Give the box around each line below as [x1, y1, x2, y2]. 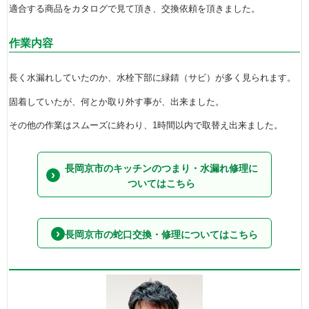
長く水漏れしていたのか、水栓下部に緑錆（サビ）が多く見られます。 [9, 72, 296, 83]
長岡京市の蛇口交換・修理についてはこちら [65, 228, 258, 240]
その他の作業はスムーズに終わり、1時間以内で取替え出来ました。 [9, 119, 283, 130]
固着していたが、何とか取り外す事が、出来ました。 [9, 96, 224, 107]
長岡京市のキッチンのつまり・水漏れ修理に [65, 162, 258, 174]
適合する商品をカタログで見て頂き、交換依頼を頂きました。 [9, 3, 260, 14]
